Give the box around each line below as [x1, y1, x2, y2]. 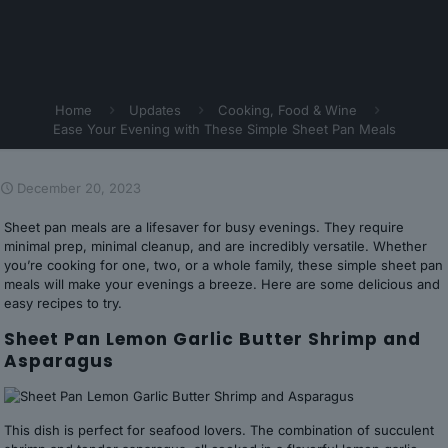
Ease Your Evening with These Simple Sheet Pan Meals [52, 121, 396, 137]
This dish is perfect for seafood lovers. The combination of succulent [4, 422, 435, 438]
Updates [128, 102, 181, 118]
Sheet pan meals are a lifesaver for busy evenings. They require [4, 219, 405, 235]
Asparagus [4, 349, 115, 373]
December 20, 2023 [17, 180, 141, 196]
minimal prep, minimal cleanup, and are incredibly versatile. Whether [4, 238, 428, 254]
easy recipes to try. [4, 295, 123, 311]
